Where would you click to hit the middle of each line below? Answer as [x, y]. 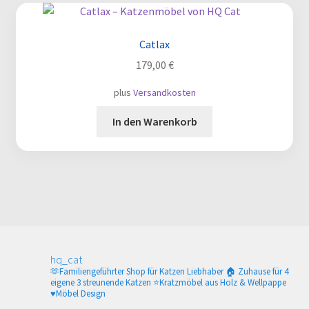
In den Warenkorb [154, 122]
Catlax [154, 44]
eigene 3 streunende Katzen [101, 283]
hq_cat [66, 260]
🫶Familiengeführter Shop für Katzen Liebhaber [138, 272]
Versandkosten [164, 93]
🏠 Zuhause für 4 [257, 272]
